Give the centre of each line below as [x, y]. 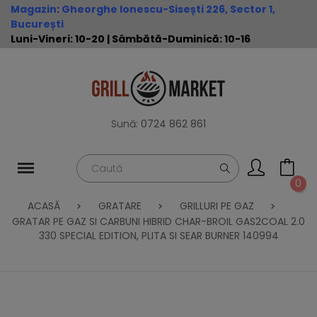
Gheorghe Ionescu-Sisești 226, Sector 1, [168, 9]
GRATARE [120, 206]
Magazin [34, 9]
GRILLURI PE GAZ [217, 206]
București [37, 24]
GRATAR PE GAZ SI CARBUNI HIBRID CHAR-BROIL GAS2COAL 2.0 [158, 221]
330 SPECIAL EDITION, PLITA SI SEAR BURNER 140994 [158, 236]
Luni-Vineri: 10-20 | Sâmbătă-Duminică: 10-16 [131, 39]
